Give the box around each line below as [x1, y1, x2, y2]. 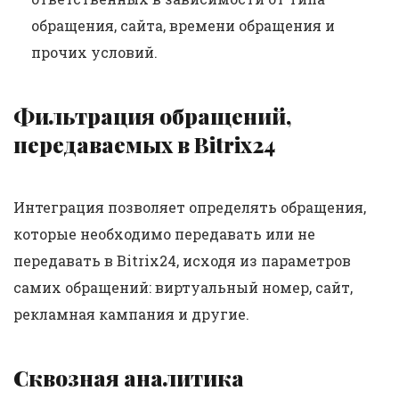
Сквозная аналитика [13, 363, 244, 392]
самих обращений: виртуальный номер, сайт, [13, 278, 353, 297]
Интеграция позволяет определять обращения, [13, 198, 366, 216]
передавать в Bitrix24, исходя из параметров [13, 251, 351, 270]
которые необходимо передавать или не [13, 224, 315, 243]
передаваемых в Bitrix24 [13, 130, 275, 159]
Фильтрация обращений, [13, 102, 291, 130]
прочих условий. [31, 43, 158, 61]
